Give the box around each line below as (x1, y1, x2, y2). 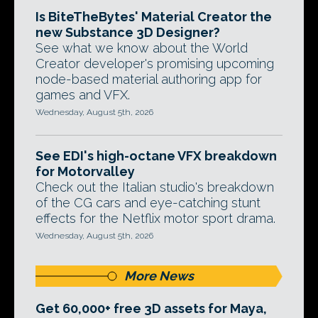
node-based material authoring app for (35, 72, 262, 87)
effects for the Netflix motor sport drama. (35, 211, 275, 226)
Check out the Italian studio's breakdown (35, 180, 274, 194)
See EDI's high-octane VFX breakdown (35, 148, 277, 163)
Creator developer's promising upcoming (35, 56, 274, 71)
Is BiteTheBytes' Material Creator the (35, 9, 272, 24)
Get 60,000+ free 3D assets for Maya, (35, 301, 267, 316)
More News (124, 268, 194, 283)
